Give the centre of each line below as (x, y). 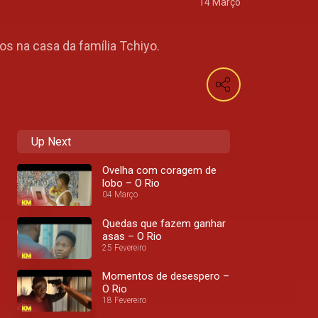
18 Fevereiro (124, 301)
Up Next (51, 142)
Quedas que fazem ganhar (164, 223)
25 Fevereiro (124, 247)
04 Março (120, 195)
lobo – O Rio (131, 183)
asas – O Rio (132, 236)
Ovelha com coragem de (159, 171)
